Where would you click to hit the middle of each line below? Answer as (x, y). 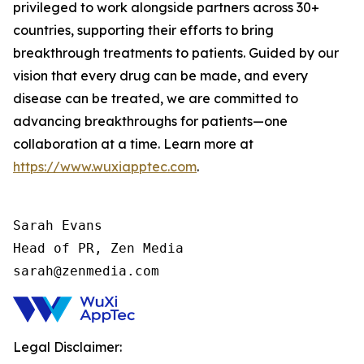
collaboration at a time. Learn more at (133, 144)
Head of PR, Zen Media (98, 248)
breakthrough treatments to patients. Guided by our (176, 53)
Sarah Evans (58, 225)
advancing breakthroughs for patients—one (150, 121)
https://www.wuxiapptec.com (105, 167)
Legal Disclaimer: (67, 347)
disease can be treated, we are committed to (156, 98)
